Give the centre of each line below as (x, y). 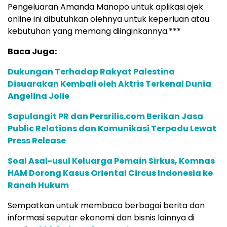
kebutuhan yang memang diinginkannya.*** (94, 31)
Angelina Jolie (39, 96)
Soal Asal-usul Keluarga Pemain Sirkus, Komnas (111, 161)
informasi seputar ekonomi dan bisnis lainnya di (101, 217)
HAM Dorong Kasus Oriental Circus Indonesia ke (110, 173)
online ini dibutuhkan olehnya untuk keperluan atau (108, 19)
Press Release (37, 140)
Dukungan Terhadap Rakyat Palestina (91, 71)
